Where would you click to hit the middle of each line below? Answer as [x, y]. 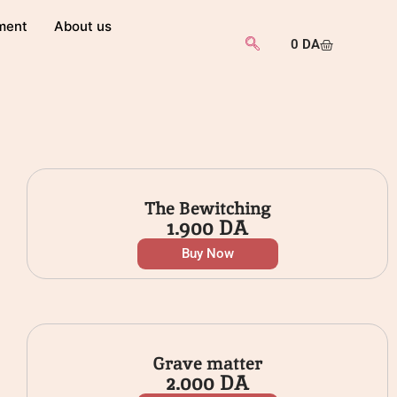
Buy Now [207, 254]
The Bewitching [207, 209]
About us [83, 26]
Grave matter [207, 364]
